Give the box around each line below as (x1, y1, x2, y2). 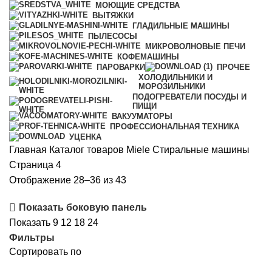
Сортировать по (9, 246, 81, 257)
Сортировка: (126, 174, 182, 185)
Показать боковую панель (19, 202, 148, 213)
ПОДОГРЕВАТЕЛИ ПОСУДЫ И (132, 92, 247, 101)
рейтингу (126, 204, 166, 215)
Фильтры (9, 233, 55, 243)
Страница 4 (9, 159, 61, 170)
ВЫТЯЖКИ (92, 10, 134, 20)
